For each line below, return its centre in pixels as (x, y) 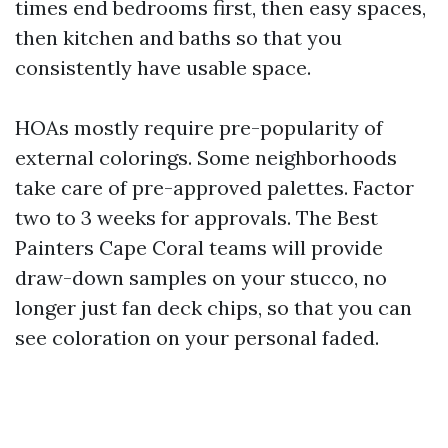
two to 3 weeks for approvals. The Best (196, 217)
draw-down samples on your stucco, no (201, 277)
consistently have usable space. (163, 67)
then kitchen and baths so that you (178, 37)
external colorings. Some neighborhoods (206, 157)
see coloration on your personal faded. (197, 337)
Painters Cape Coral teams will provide (199, 247)
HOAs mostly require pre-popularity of (199, 127)
